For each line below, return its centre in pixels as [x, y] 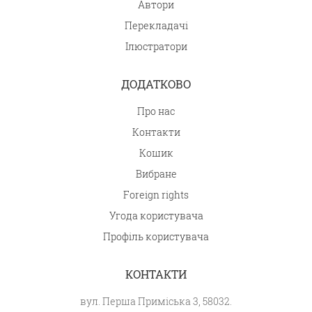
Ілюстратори [156, 46]
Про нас [156, 111]
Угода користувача [156, 216]
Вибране [156, 174]
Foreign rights [156, 195]
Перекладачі [156, 25]
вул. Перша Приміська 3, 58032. [156, 301]
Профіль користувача [156, 236]
